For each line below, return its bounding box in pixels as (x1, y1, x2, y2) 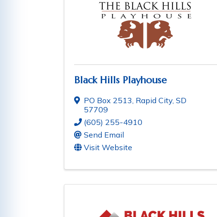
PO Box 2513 (84, 95, 132, 106)
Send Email (84, 130, 124, 140)
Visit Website (84, 142, 132, 153)
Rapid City (136, 95, 172, 106)
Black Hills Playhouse (74, 74, 167, 87)
